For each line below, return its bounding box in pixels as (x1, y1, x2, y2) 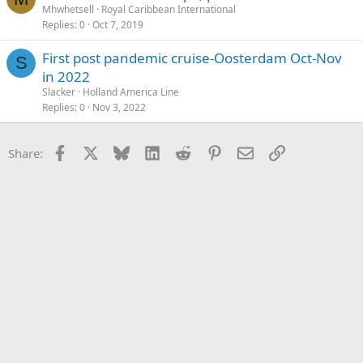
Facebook (66, 143, 121, 160)
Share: (8, 145, 43, 161)
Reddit (190, 143, 227, 160)
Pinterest (221, 143, 271, 160)
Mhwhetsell (42, 2, 94, 16)
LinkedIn (160, 143, 209, 160)
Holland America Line (83, 85, 179, 99)
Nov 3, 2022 (92, 100, 146, 114)
